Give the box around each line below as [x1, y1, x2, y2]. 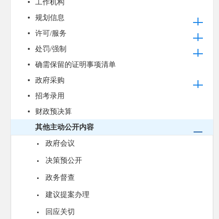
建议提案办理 [45, 191, 89, 198]
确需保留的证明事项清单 [35, 61, 116, 68]
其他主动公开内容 [35, 123, 94, 131]
